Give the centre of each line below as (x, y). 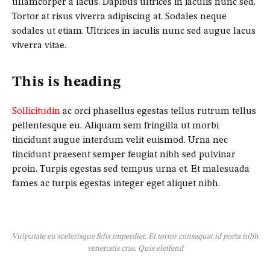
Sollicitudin (36, 112)
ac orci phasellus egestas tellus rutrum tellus (158, 112)
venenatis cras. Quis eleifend (135, 248)
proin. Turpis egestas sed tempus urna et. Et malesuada (131, 170)
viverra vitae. (39, 46)
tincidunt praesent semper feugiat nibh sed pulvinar (124, 155)
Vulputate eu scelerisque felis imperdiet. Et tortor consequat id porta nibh (135, 236)
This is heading (67, 83)
